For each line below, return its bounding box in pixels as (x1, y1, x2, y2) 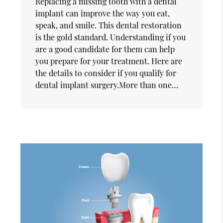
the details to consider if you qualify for (35, 67, 177, 78)
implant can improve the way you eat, (35, 7, 170, 18)
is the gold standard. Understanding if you (35, 31, 186, 42)
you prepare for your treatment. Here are (35, 55, 183, 66)
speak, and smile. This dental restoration (35, 19, 182, 30)
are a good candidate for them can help (35, 43, 175, 54)
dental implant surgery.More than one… (35, 79, 179, 90)
